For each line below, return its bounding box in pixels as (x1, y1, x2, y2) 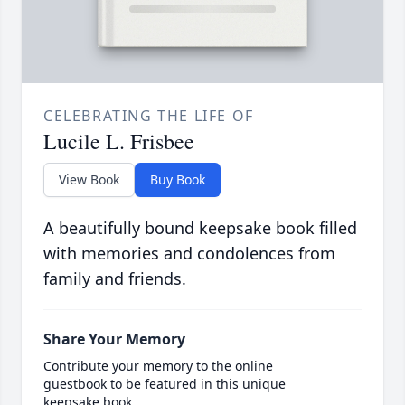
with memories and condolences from (43, 241, 335, 264)
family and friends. (43, 267, 186, 289)
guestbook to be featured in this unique (43, 374, 286, 392)
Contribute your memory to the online (43, 356, 273, 374)
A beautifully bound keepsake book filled (43, 216, 357, 239)
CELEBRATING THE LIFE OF (43, 105, 254, 126)
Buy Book (150, 170, 205, 188)
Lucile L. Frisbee (43, 126, 194, 155)
